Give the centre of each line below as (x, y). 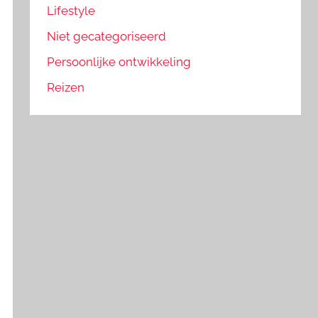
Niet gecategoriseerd (107, 37)
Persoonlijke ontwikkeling (119, 61)
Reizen (66, 87)
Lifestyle (71, 11)
